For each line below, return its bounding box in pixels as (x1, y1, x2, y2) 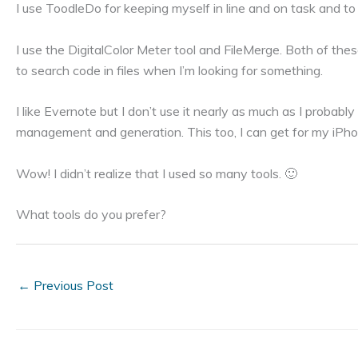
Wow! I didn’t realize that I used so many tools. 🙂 (16, 165, 297, 181)
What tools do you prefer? (16, 206, 166, 223)
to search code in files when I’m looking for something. (16, 62, 323, 78)
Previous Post (30, 277, 113, 294)
